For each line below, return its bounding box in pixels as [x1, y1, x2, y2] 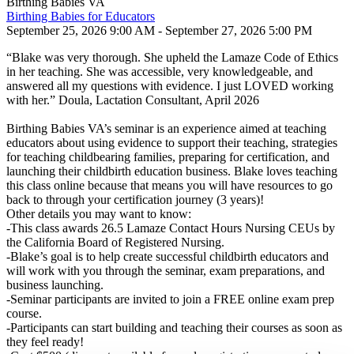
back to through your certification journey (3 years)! [6, 193, 264, 206]
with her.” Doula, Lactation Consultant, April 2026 [6, 93, 259, 107]
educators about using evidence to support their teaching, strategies [6, 136, 337, 149]
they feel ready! [6, 335, 84, 348]
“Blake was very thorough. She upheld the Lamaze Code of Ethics [6, 51, 338, 64]
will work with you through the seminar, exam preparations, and [6, 264, 325, 277]
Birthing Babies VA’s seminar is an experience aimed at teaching [6, 122, 326, 135]
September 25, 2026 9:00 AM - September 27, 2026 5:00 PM [6, 24, 312, 37]
